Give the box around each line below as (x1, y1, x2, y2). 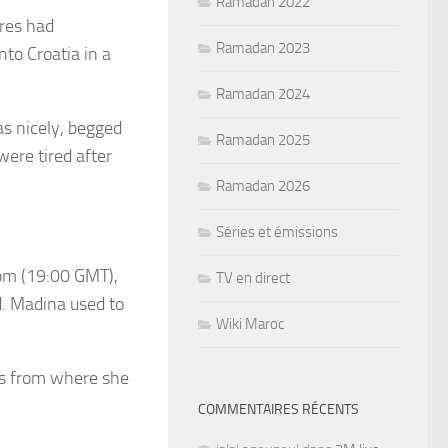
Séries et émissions (216, 222, 338, 241)
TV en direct (216, 268, 290, 287)
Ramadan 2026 (216, 176, 310, 195)
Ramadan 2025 (216, 130, 310, 149)
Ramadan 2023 (216, 38, 310, 57)
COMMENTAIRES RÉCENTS (198, 400, 359, 418)
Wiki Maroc (216, 314, 284, 333)
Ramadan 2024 (216, 84, 310, 103)
